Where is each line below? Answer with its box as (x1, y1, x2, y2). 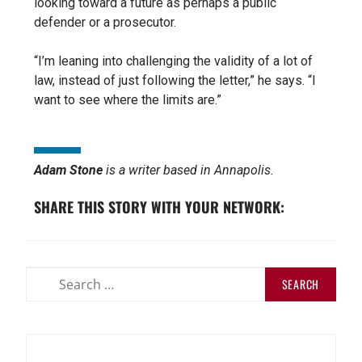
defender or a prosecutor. (34, 14, 176, 30)
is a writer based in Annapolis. (106, 162, 274, 178)
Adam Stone (34, 162, 106, 178)
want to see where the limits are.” (34, 91, 221, 107)
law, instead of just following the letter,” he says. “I (34, 72, 316, 88)
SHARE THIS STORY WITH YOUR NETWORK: (34, 196, 284, 217)
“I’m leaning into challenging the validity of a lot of (34, 53, 313, 69)
